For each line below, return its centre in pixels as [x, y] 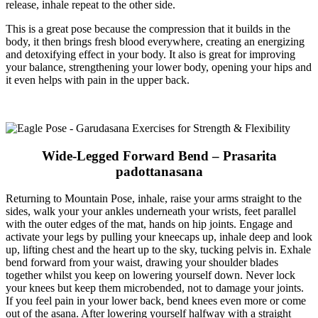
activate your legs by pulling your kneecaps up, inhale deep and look [159, 237]
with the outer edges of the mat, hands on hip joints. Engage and [149, 224]
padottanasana [159, 171]
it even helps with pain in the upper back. [98, 79]
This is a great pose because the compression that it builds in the [148, 28]
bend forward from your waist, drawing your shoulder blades [142, 263]
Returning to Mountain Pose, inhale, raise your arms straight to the [154, 199]
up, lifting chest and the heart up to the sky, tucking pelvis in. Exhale [158, 250]
